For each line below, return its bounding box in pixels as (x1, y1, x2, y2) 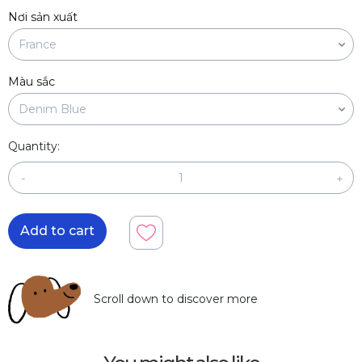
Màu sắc (8, 74, 55, 90)
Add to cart (20, 223, 95, 239)
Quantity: (8, 139, 60, 154)
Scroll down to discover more (94, 292, 258, 307)
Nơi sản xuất (8, 10, 78, 25)
